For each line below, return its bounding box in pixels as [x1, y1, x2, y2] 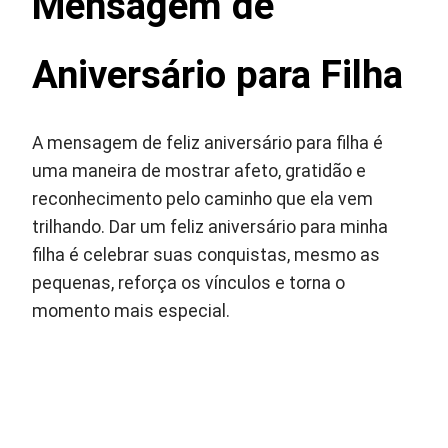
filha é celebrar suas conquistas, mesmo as [32, 245, 381, 265]
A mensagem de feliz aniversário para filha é [32, 133, 384, 153]
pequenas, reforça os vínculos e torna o [32, 273, 346, 293]
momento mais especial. [32, 301, 231, 321]
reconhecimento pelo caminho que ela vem [32, 189, 374, 209]
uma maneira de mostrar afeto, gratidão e [32, 161, 367, 181]
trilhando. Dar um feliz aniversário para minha [32, 217, 389, 237]
